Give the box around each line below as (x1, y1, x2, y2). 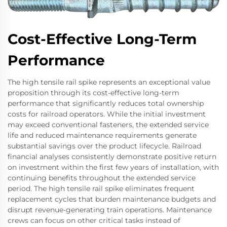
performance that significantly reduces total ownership (8, 98, 204, 108)
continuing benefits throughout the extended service (8, 173, 196, 182)
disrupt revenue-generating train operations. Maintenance (8, 205, 212, 214)
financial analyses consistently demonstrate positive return (8, 152, 216, 161)
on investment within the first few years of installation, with (8, 162, 219, 172)
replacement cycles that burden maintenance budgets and (8, 194, 216, 204)
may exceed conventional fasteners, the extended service (8, 120, 209, 129)
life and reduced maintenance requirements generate (8, 130, 197, 140)
